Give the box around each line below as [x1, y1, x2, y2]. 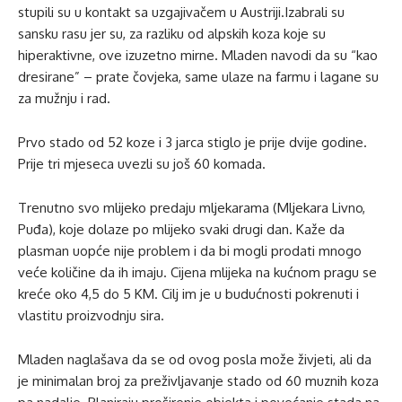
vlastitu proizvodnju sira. [18, 306, 164, 324]
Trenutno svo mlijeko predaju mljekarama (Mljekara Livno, [18, 198, 365, 216]
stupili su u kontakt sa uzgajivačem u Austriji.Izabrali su [18, 3, 345, 21]
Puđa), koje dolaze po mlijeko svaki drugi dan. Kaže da [18, 220, 345, 238]
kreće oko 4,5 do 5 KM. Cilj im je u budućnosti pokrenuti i [18, 284, 359, 302]
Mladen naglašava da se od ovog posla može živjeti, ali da [18, 350, 371, 368]
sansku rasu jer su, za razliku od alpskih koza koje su [18, 24, 326, 42]
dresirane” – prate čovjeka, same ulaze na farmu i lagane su [18, 67, 379, 85]
